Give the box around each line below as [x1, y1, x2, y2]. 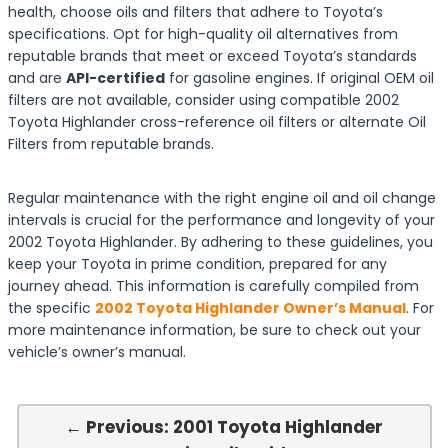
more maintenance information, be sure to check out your [8, 320, 421, 340]
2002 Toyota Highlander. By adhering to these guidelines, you [8, 232, 433, 252]
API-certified [66, 68, 165, 88]
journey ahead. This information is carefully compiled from [8, 276, 419, 296]
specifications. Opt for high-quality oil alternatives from [8, 24, 398, 44]
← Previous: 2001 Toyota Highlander [65, 415, 383, 439]
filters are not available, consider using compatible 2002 [8, 90, 399, 110]
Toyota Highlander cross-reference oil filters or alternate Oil [8, 112, 426, 132]
